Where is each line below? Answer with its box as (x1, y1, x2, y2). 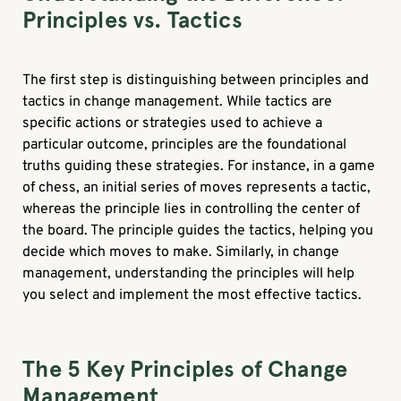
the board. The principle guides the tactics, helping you (22, 222, 374, 241)
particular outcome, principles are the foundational (22, 136, 347, 155)
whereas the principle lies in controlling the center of (22, 200, 361, 219)
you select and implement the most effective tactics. (22, 286, 363, 305)
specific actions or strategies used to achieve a (22, 115, 323, 133)
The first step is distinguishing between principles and (22, 72, 370, 90)
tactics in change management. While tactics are (22, 93, 333, 112)
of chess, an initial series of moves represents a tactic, (22, 179, 371, 198)
